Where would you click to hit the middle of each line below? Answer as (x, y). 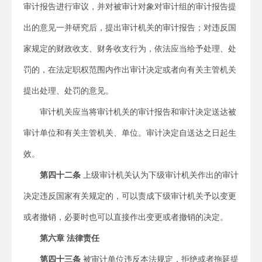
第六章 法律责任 (70, 238)
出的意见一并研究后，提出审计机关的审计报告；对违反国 (130, 27)
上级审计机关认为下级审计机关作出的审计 (160, 175)
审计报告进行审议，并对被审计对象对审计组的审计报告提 (130, 6)
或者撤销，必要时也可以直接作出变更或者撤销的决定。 (126, 217)
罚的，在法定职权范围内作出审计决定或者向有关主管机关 (130, 70)
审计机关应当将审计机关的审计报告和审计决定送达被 (138, 112)
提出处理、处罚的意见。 (68, 91)
